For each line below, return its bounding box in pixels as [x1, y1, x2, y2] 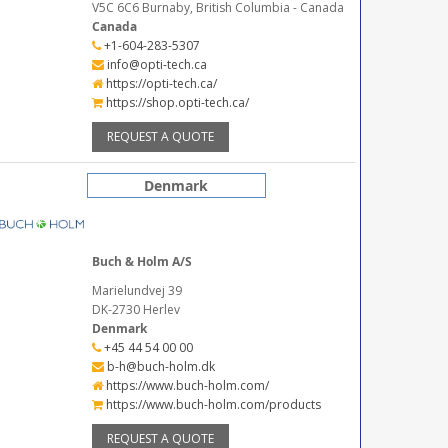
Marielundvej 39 [91, 281, 182, 299]
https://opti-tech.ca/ [102, 75, 217, 93]
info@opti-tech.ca [103, 56, 207, 74]
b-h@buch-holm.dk [103, 357, 215, 375]
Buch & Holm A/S [91, 252, 192, 270]
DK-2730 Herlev [91, 300, 180, 318]
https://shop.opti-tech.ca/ [102, 94, 249, 112]
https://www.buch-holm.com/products [102, 395, 321, 413]
